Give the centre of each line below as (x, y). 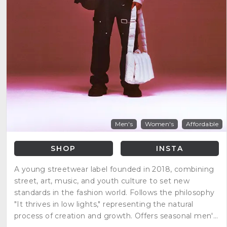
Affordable (202, 124)
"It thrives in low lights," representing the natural (104, 204)
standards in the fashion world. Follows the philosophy (115, 193)
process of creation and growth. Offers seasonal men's (116, 216)
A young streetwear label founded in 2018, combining (114, 169)
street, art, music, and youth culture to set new (102, 181)
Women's (159, 124)
